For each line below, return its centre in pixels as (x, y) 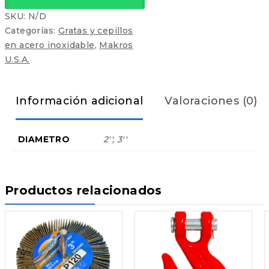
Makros (116, 45)
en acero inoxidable (50, 45)
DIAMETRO (44, 139)
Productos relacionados (83, 191)
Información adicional (80, 101)
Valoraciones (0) (211, 101)
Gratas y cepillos (95, 30)
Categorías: (32, 30)
